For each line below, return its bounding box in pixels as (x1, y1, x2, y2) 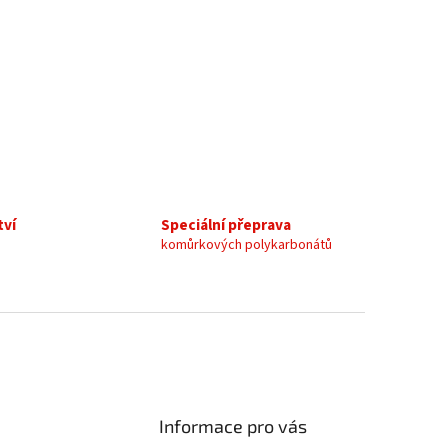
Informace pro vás (159, 415, 308, 438)
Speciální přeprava (160, 213, 291, 236)
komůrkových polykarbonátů (160, 234, 332, 255)
